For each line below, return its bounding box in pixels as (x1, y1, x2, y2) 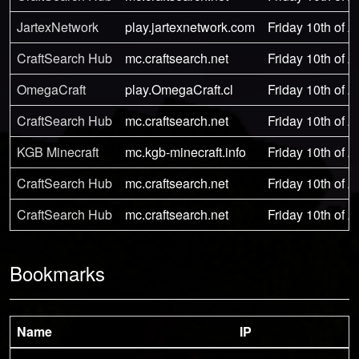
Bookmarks (10, 258, 105, 287)
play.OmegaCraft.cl (125, 79, 233, 99)
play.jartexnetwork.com (125, 17, 255, 36)
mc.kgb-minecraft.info (125, 142, 246, 161)
